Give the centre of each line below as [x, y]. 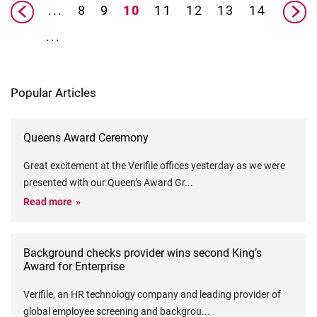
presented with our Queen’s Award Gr [104, 183]
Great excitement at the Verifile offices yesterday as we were [154, 166]
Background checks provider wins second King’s [143, 253]
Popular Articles [53, 93]
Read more [48, 202]
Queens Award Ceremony [86, 138]
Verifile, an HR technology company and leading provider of [152, 295]
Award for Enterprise [74, 267]
